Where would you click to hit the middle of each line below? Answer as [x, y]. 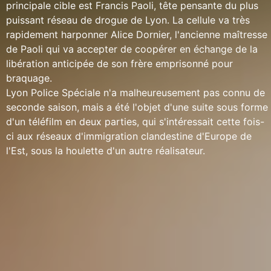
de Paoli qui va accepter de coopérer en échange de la [132, 49]
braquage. [29, 78]
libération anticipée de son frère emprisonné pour [119, 64]
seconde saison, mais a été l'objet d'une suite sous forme [137, 107]
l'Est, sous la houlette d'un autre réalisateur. [106, 151]
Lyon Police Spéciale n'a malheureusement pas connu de [135, 93]
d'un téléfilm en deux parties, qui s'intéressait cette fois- [135, 122]
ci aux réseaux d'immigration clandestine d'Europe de [129, 136]
